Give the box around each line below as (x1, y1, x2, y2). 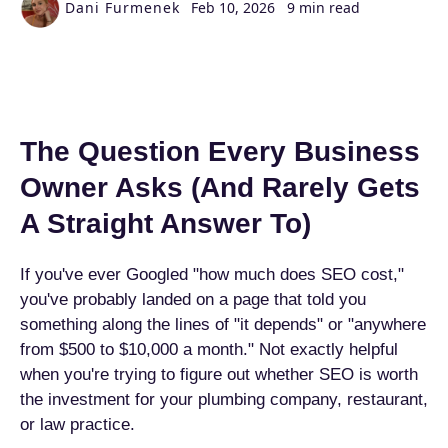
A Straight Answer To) (20, 208, 311, 239)
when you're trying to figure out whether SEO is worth (20, 365, 418, 384)
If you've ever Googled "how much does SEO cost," (20, 265, 404, 284)
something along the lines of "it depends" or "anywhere (20, 315, 426, 334)
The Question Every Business (20, 136, 420, 167)
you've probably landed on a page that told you (20, 290, 366, 309)
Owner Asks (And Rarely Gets (20, 172, 420, 203)
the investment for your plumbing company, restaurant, (20, 390, 428, 409)
